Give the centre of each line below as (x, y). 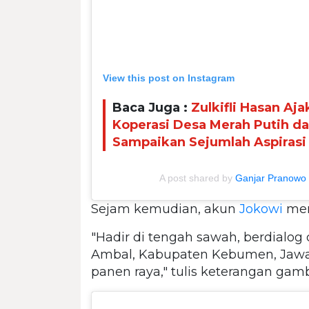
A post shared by (197, 178)
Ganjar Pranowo (271, 178)
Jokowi (261, 209)
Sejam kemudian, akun (165, 209)
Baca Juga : (152, 108)
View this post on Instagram (169, 78)
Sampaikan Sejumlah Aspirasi (209, 142)
